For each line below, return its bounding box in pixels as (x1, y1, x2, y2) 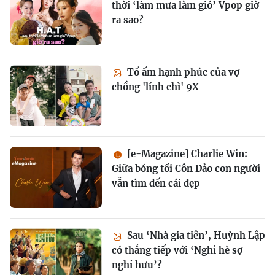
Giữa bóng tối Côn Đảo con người (112, 163, 260, 175)
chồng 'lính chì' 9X (112, 81, 199, 93)
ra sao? (112, 14, 144, 26)
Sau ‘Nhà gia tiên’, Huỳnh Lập (125, 230, 265, 242)
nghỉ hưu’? (112, 259, 162, 271)
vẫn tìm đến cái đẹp (112, 177, 200, 190)
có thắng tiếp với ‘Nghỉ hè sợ (112, 244, 242, 257)
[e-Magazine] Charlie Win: (125, 148, 247, 160)
